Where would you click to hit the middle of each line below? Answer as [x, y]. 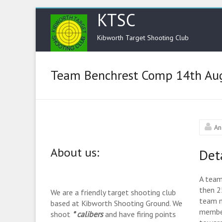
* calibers [88, 214]
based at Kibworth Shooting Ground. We [116, 203]
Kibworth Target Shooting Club [143, 38]
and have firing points [139, 214]
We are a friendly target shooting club [113, 192]
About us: [75, 152]
